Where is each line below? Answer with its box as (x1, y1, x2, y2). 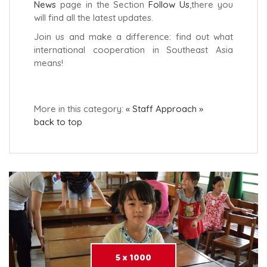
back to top (34, 116, 82, 128)
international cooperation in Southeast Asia (34, 44, 233, 55)
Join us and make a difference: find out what (34, 30, 233, 42)
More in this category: (34, 103, 123, 114)
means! (34, 57, 63, 69)
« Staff (126, 103, 153, 114)
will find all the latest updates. (34, 11, 153, 23)
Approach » (156, 103, 203, 114)
